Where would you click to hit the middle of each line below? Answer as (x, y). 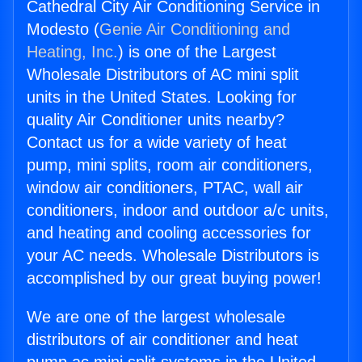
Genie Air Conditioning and (195, 29)
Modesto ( (63, 29)
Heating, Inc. (72, 52)
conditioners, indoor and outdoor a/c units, (178, 210)
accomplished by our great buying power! (174, 278)
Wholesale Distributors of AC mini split (163, 75)
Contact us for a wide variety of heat (157, 143)
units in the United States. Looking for (162, 97)
